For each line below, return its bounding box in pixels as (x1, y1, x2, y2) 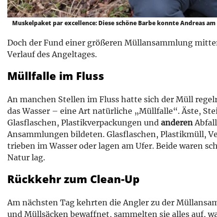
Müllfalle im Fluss (7, 68, 104, 83)
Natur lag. (7, 152, 45, 162)
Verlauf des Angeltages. (7, 49, 97, 59)
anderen (161, 117, 193, 127)
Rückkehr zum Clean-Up (7, 171, 139, 186)
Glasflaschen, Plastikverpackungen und (7, 117, 161, 127)
